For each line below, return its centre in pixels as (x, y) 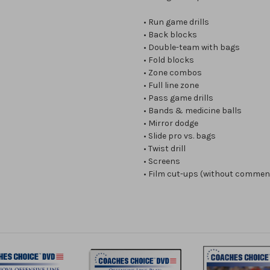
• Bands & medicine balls (193, 111)
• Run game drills (177, 22)
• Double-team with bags (193, 48)
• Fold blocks (170, 60)
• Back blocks (171, 35)
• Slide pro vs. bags (181, 136)
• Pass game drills (179, 98)
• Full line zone (172, 86)
